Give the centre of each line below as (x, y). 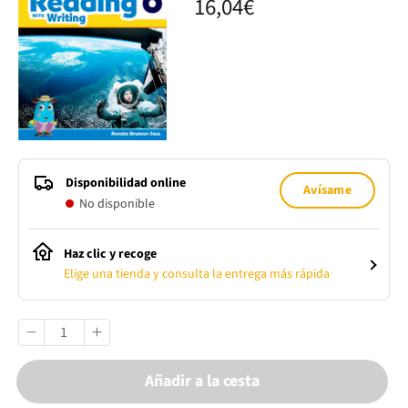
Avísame (327, 191)
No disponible (116, 204)
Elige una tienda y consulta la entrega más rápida (197, 275)
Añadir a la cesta (202, 382)
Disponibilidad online (126, 184)
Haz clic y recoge (110, 255)
